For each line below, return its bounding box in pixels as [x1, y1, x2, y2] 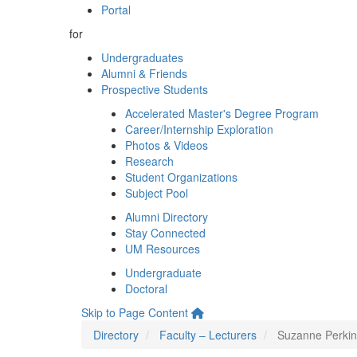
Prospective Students [101, 81, 208, 97]
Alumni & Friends [101, 65, 187, 81]
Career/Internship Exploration [125, 121, 273, 137]
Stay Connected [125, 225, 206, 241]
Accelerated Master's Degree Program [125, 105, 319, 121]
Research [125, 153, 174, 169]
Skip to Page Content [81, 304, 188, 320]
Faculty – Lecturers [159, 327, 257, 343]
